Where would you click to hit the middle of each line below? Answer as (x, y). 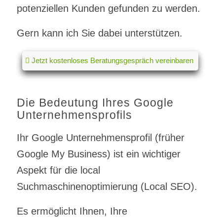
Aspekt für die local (58, 170)
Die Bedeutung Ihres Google (95, 102)
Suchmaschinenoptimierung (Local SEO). (107, 186)
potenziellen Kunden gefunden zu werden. (108, 8)
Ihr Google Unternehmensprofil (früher (100, 137)
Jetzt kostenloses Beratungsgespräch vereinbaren (113, 60)
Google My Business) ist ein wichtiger (98, 154)
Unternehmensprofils (74, 115)
